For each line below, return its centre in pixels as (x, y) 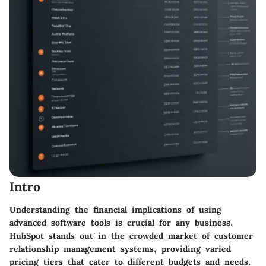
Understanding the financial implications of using (115, 209)
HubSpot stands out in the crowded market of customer (131, 235)
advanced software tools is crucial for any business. (121, 222)
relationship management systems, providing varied (120, 248)
